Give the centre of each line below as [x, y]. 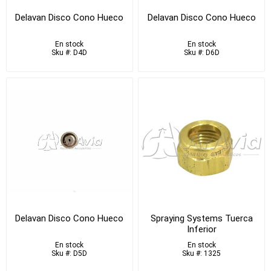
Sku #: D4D [70, 53]
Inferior [201, 229]
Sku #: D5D [70, 253]
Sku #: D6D [201, 53]
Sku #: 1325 [202, 253]
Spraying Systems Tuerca [201, 218]
